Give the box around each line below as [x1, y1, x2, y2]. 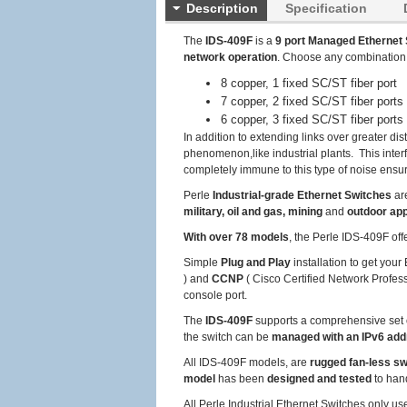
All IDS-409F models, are [184, 356, 310, 369]
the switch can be [184, 331, 272, 343]
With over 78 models [184, 231, 289, 243]
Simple [184, 256, 221, 269]
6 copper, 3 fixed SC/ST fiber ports [221, 113, 403, 126]
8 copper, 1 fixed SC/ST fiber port [221, 76, 397, 90]
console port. [184, 289, 247, 302]
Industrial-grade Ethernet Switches [213, 189, 392, 202]
